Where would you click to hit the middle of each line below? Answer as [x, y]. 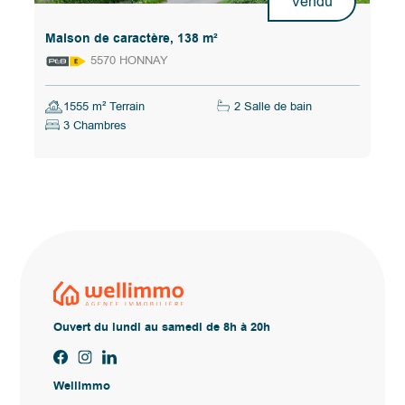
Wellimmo [81, 386]
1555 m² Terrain [104, 106]
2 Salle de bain [273, 106]
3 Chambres [95, 125]
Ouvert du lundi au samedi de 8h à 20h [161, 328]
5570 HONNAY [129, 60]
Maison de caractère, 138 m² [132, 38]
